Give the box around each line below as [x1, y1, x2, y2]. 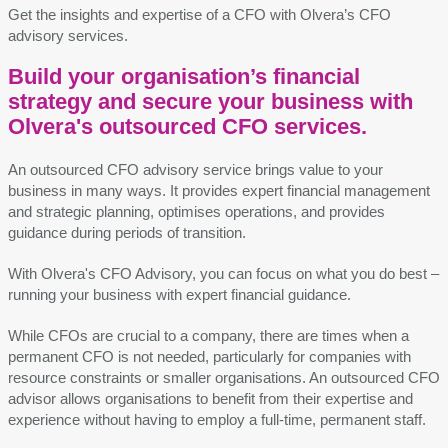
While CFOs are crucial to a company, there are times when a [8, 327, 409, 345]
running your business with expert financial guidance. [8, 286, 351, 304]
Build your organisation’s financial [8, 64, 360, 90]
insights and [60, 6, 142, 24]
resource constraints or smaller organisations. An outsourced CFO [8, 369, 440, 387]
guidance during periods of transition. [8, 224, 246, 242]
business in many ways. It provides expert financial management [8, 182, 430, 200]
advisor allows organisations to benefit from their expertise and [8, 390, 413, 408]
